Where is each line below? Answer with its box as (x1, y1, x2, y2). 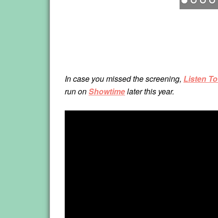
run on (65, 86, 89, 97)
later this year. (125, 86, 174, 97)
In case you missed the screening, (65, 73, 183, 85)
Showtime (89, 86, 125, 97)
